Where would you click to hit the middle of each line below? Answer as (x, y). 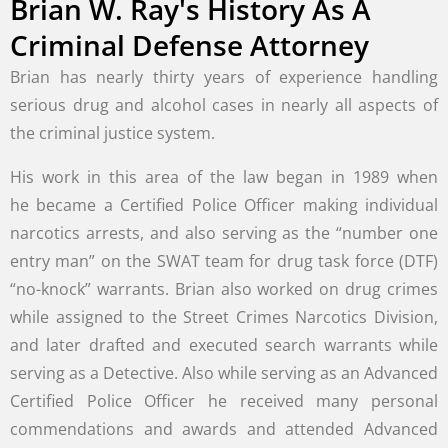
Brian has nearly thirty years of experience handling (224, 77)
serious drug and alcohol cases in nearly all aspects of (224, 105)
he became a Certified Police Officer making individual (224, 205)
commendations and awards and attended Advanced (224, 429)
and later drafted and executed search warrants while (224, 345)
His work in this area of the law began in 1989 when (224, 177)
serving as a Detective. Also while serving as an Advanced (224, 373)
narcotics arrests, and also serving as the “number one (224, 233)
